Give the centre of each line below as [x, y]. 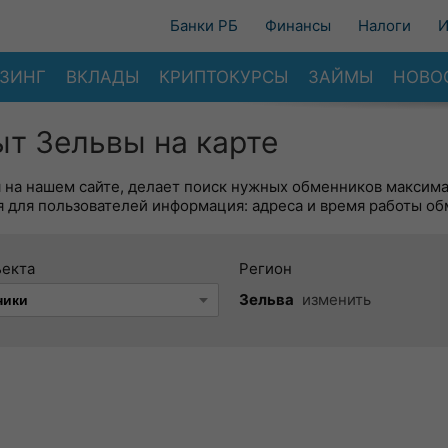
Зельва [266, 299]
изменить [336, 299]
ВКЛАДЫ [102, 76]
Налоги [384, 25]
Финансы [298, 25]
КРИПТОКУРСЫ [223, 76]
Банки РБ [204, 25]
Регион [265, 268]
